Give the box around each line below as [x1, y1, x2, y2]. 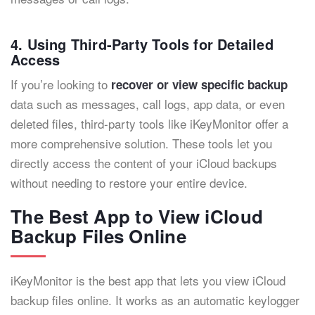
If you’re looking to [11, 75, 108, 93]
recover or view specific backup [108, 76, 288, 93]
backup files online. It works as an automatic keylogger [11, 291, 300, 309]
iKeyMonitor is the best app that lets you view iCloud [11, 271, 285, 289]
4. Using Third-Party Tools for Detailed [11, 34, 274, 54]
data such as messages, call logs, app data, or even [11, 95, 285, 112]
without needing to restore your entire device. [11, 174, 247, 191]
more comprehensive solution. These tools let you [11, 134, 272, 152]
